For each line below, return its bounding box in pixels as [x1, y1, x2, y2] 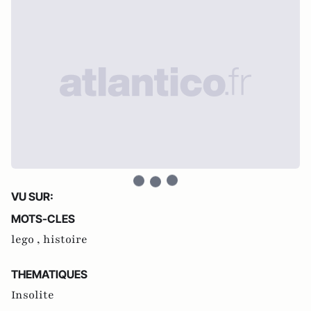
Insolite [11, 287, 54, 303]
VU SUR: [11, 189, 53, 203]
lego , [11, 231, 43, 247]
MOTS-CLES [11, 211, 75, 226]
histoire [43, 231, 87, 247]
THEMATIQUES [11, 267, 87, 281]
